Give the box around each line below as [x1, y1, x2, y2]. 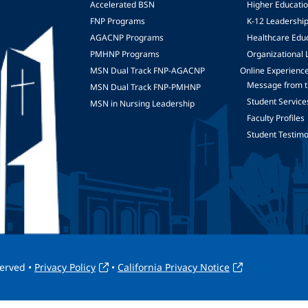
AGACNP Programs [89, 32, 164, 43]
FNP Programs [89, 15, 145, 27]
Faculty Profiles [247, 112, 305, 124]
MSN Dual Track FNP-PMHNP [89, 81, 201, 93]
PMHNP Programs [89, 48, 159, 60]
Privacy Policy [34, 261, 96, 274]
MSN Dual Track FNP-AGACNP [89, 65, 205, 76]
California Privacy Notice [118, 261, 230, 274]
